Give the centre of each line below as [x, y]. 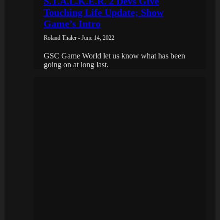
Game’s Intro [72, 23]
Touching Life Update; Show [104, 12]
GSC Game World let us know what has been [114, 55]
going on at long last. [76, 64]
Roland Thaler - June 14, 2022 [79, 38]
